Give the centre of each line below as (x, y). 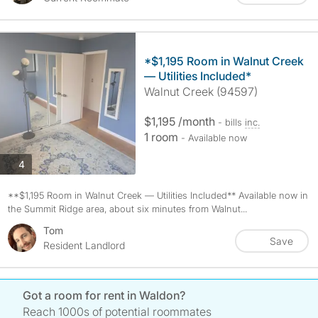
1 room (162, 137)
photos (39, 163)
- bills (231, 122)
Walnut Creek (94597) (201, 92)
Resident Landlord (84, 245)
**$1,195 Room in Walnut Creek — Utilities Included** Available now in (158, 195)
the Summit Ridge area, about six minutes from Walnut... (127, 209)
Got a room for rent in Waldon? (104, 295)
